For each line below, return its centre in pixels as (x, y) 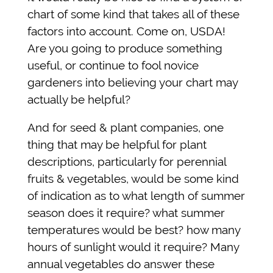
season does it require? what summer (126, 212)
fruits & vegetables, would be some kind (133, 178)
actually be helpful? (79, 99)
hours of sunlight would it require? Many (133, 246)
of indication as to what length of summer (136, 195)
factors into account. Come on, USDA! (126, 31)
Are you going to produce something (125, 48)
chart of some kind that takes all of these (133, 14)
